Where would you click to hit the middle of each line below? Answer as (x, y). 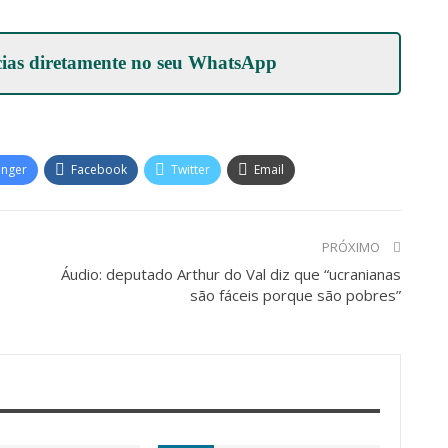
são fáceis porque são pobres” (295, 295)
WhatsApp (233, 63)
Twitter (190, 170)
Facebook (99, 170)
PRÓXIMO (352, 247)
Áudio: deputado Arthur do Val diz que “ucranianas (230, 274)
